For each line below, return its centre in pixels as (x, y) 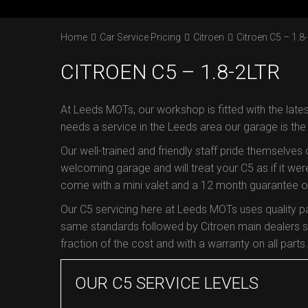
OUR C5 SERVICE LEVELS (167, 283)
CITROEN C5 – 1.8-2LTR (170, 72)
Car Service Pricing (140, 37)
